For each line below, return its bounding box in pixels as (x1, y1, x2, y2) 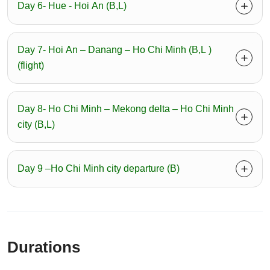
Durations (7, 238, 80, 257)
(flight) (17, 60, 44, 71)
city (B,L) (17, 119, 55, 130)
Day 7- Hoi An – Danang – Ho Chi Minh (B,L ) (17, 45, 212, 55)
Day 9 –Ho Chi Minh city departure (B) (17, 163, 180, 174)
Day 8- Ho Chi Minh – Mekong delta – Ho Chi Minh (17, 104, 234, 115)
